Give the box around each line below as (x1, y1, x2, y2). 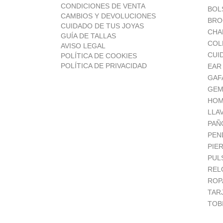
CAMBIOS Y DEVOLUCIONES (61, 11, 156, 20)
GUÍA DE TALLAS (61, 31, 116, 40)
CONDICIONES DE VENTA (61, 1, 145, 10)
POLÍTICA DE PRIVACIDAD (61, 61, 147, 70)
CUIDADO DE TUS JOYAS (61, 21, 144, 30)
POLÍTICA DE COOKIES (61, 51, 137, 60)
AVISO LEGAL (61, 41, 106, 50)
